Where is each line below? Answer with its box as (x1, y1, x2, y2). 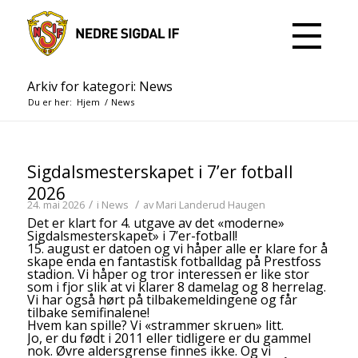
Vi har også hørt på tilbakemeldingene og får (26, 291, 297, 308)
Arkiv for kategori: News (26, 78, 173, 95)
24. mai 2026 (26, 197, 85, 212)
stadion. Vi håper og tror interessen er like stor (26, 265, 309, 283)
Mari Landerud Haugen (155, 197, 265, 212)
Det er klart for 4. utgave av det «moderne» (26, 214, 284, 232)
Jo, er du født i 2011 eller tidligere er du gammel (26, 329, 311, 347)
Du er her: (27, 96, 72, 108)
